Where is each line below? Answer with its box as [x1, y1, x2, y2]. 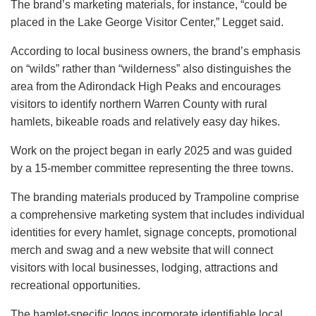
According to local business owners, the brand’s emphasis [11, 45, 300, 58]
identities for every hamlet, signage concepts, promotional [11, 226, 297, 239]
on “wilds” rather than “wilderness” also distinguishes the [11, 63, 291, 75]
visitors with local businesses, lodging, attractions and [11, 262, 278, 274]
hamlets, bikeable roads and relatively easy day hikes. [11, 116, 280, 128]
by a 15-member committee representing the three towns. [11, 162, 293, 175]
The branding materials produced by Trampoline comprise [11, 191, 299, 204]
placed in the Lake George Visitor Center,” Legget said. [11, 16, 284, 29]
